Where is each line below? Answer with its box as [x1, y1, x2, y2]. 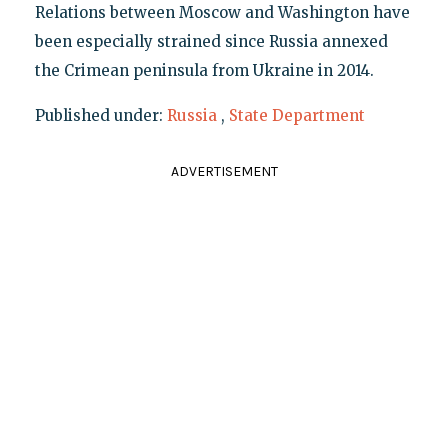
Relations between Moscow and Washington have [34, 3, 410, 23]
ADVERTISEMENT [170, 163, 278, 181]
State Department [228, 106, 365, 126]
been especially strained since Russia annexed [34, 32, 388, 52]
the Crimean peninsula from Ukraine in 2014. [34, 61, 374, 81]
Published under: [34, 106, 167, 126]
